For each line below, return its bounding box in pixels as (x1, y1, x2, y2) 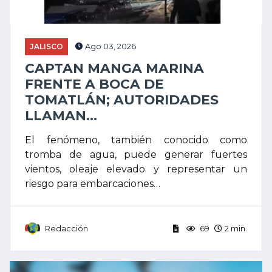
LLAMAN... (25, 107, 97, 123)
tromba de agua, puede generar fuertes (25, 148, 247, 160)
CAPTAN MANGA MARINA (25, 59, 204, 76)
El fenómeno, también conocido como (25, 134, 247, 146)
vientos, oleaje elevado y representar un (25, 163, 247, 175)
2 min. (225, 223, 247, 233)
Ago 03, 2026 (83, 41, 136, 51)
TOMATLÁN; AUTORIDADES (25, 91, 219, 107)
